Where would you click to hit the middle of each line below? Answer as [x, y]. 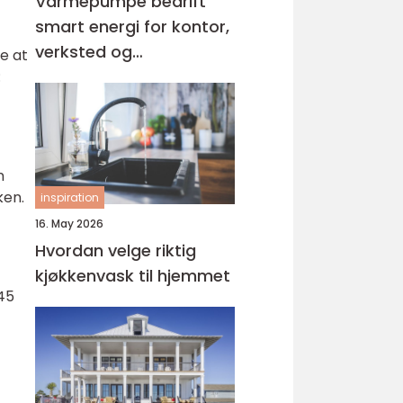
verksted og [84, 52]
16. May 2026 [69, 224]
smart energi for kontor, [132, 27]
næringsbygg [90, 77]
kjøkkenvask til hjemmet [133, 276]
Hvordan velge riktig [116, 251]
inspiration [70, 197]
